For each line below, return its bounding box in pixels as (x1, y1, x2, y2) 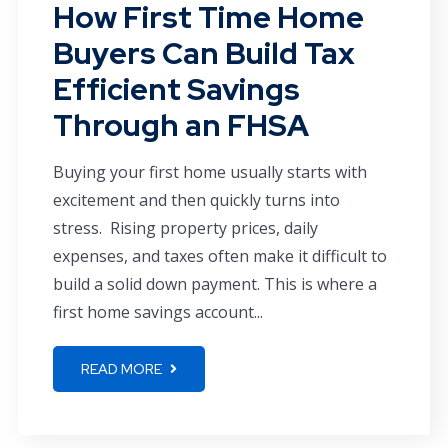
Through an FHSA (53, 104, 309, 145)
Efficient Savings (53, 68, 300, 109)
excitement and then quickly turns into (53, 188, 340, 211)
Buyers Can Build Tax (53, 32, 355, 73)
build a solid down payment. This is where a (53, 272, 377, 295)
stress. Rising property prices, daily (53, 216, 318, 239)
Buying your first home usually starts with (53, 160, 367, 183)
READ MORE (81, 359, 165, 378)
